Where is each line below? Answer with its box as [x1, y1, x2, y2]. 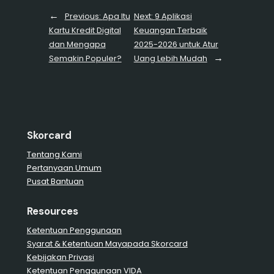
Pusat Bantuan [26, 176, 84, 188]
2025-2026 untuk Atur [133, 38, 218, 50]
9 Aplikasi [154, 10, 192, 22]
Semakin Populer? [48, 52, 122, 64]
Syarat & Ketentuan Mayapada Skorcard [26, 237, 188, 250]
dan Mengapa [48, 38, 106, 50]
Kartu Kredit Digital [48, 24, 121, 36]
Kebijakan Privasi [26, 251, 94, 263]
